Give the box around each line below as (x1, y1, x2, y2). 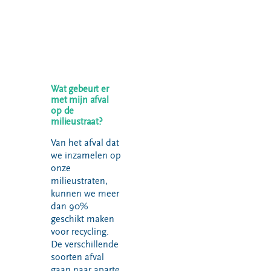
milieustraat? (51, 116, 103, 127)
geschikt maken (51, 214, 114, 224)
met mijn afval (51, 94, 109, 105)
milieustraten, (51, 175, 108, 186)
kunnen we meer (51, 188, 119, 199)
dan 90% (51, 201, 88, 212)
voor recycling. (51, 226, 109, 237)
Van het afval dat (51, 137, 119, 148)
